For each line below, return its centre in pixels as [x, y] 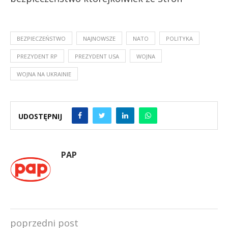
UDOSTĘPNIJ [40, 116]
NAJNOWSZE [99, 38]
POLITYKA [179, 38]
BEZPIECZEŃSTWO [41, 38]
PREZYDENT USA [97, 56]
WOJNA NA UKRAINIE [44, 74]
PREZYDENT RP [37, 56]
